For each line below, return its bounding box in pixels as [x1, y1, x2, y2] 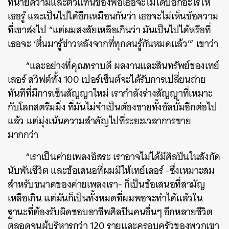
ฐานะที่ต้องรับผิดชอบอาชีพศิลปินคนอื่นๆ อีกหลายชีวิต [8, 203, 213, 220]
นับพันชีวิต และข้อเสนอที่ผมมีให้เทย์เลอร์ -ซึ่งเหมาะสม [8, 162, 215, 179]
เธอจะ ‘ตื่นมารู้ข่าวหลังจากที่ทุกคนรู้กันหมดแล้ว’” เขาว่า [8, 35, 221, 52]
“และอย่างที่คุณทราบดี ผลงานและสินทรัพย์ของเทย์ [26, 57, 220, 74]
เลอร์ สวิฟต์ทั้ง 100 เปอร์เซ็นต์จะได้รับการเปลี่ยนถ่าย [8, 71, 206, 88]
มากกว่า [8, 126, 38, 143]
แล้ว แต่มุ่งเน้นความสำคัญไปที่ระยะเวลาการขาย [8, 112, 191, 129]
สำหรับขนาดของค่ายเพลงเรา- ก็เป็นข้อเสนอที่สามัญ [8, 176, 205, 193]
